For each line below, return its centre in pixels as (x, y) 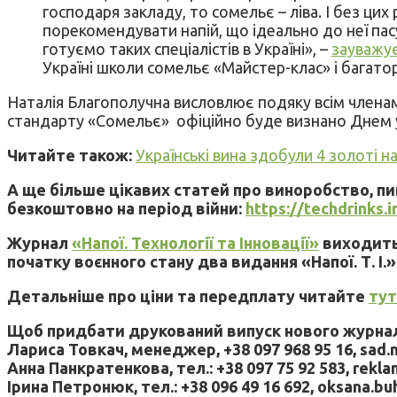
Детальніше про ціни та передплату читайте (188, 296)
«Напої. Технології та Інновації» (195, 242)
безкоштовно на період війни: (126, 208)
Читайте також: (70, 155)
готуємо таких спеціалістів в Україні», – (187, 48)
